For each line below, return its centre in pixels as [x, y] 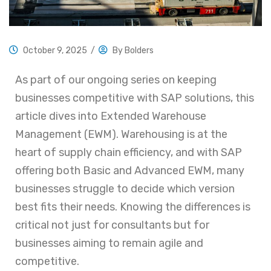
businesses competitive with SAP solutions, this [135, 98]
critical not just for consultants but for [112, 225]
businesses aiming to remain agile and [109, 243]
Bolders [139, 50]
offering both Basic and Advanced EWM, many [130, 170]
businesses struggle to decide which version [125, 188]
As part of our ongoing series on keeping [116, 80]
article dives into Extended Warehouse [111, 116]
